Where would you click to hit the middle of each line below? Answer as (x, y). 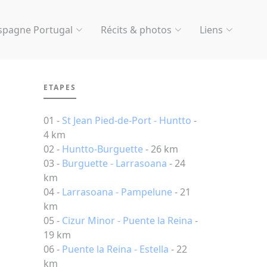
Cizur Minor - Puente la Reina (127, 221)
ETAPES (60, 87)
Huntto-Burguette (103, 149)
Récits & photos (136, 30)
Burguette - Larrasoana (114, 163)
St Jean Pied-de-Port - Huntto (127, 120)
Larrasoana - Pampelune (117, 192)
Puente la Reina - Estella (115, 249)
